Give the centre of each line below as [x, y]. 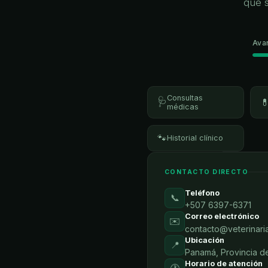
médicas [183, 107]
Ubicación [205, 240]
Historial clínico [195, 138]
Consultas [185, 98]
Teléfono [202, 193]
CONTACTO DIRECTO [207, 172]
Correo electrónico [222, 217]
